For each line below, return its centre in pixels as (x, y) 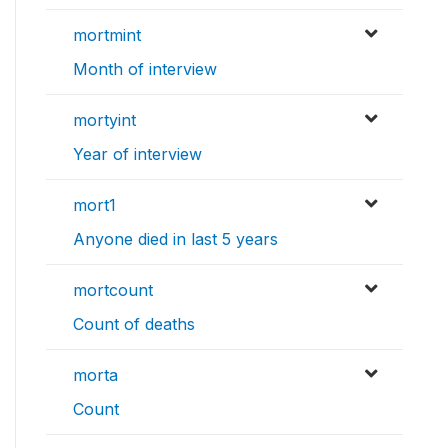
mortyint (104, 120)
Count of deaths (134, 324)
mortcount (113, 290)
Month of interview (145, 69)
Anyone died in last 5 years (175, 239)
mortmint (107, 35)
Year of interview (137, 154)
